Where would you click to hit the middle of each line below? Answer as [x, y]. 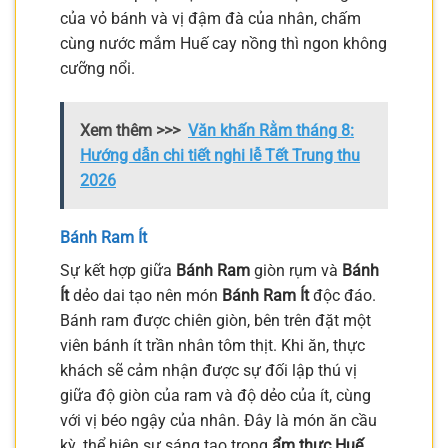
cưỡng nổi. [97, 68]
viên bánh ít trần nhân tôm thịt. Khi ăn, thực [212, 345]
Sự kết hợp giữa [118, 270]
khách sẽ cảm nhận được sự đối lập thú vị [208, 370]
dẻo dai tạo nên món [145, 295]
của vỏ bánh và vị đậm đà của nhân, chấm [210, 18]
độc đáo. [342, 295]
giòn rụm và [296, 270]
